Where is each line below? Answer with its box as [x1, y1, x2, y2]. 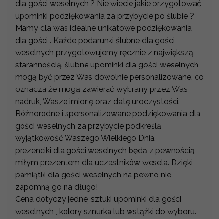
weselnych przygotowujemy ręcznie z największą [15, 48, 193, 58]
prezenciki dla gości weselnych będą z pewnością [15, 146, 195, 155]
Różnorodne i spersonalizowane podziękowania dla [15, 109, 200, 119]
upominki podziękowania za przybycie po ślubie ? [15, 11, 194, 21]
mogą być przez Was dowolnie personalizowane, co [15, 72, 204, 82]
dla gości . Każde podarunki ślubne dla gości [15, 36, 175, 45]
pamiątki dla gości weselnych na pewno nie [15, 170, 171, 180]
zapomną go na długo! [15, 182, 98, 192]
